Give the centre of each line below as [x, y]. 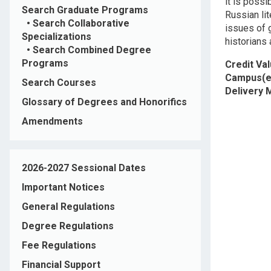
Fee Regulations [59, 246]
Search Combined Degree [92, 50]
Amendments [52, 122]
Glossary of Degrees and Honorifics [104, 102]
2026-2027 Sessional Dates [84, 168]
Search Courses [59, 83]
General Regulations [68, 207]
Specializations [57, 37]
